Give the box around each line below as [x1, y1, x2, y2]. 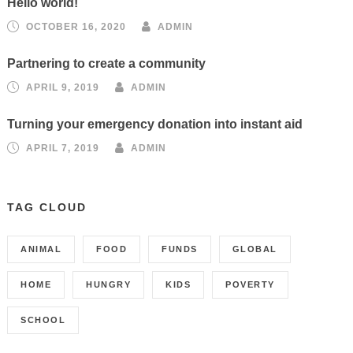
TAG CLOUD [7, 201, 87, 214]
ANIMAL [20, 244, 62, 254]
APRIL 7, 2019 [26, 143, 100, 154]
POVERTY [225, 280, 275, 289]
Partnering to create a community [7, 57, 206, 70]
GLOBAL [232, 244, 277, 254]
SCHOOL [20, 315, 66, 325]
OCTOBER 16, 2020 [26, 21, 127, 32]
